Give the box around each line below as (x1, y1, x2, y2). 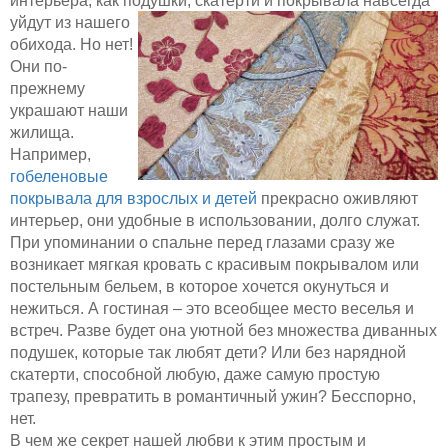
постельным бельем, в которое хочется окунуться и (10, 277, 389, 295)
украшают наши (10, 101, 128, 119)
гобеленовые (10, 167, 108, 185)
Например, (10, 145, 91, 163)
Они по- (10, 57, 67, 75)
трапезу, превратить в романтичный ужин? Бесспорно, (10, 387, 416, 405)
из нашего (55, 13, 130, 31)
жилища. (10, 123, 74, 141)
